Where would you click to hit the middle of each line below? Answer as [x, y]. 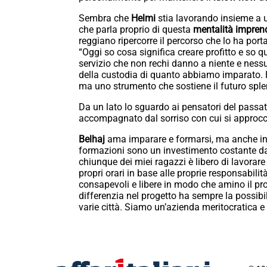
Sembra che [105, 18]
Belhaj [92, 139]
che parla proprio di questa [136, 30]
